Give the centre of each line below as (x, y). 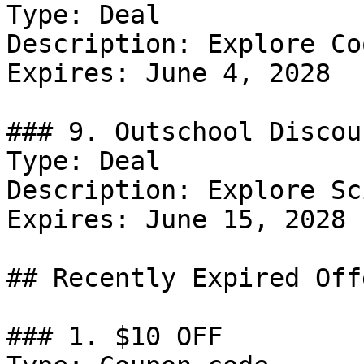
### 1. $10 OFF (115, 336)
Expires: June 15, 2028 (176, 219)
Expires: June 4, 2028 (169, 73)
